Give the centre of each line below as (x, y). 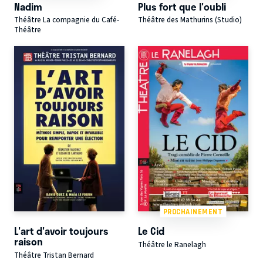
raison (28, 242)
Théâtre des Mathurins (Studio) (190, 20)
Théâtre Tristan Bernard (54, 255)
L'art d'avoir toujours (61, 231)
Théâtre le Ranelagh (172, 245)
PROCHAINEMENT (193, 211)
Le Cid (151, 231)
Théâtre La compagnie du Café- (67, 20)
